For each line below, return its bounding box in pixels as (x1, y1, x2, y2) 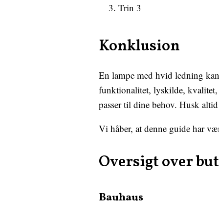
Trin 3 (118, 1, 141, 14)
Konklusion (99, 36, 180, 57)
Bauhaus (99, 190, 143, 205)
